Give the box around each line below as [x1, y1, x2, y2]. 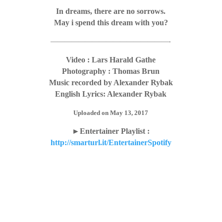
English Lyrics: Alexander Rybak [55, 90, 167, 98]
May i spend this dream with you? [54, 18, 168, 27]
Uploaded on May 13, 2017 [73, 109, 149, 116]
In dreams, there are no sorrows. [56, 7, 166, 15]
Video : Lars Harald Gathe [66, 55, 156, 64]
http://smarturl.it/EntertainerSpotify [50, 138, 171, 147]
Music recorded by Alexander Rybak [49, 78, 173, 87]
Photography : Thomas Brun [62, 67, 160, 75]
